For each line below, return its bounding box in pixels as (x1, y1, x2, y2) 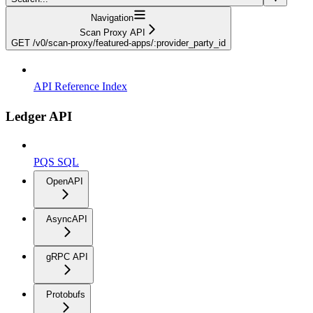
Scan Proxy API (79, 27, 145, 38)
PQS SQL (34, 156, 79, 168)
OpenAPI (46, 176, 83, 187)
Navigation (91, 12, 133, 23)
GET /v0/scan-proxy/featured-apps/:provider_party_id (11, 37, 226, 48)
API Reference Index (34, 80, 127, 92)
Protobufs (46, 289, 85, 300)
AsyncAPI (46, 214, 87, 225)
